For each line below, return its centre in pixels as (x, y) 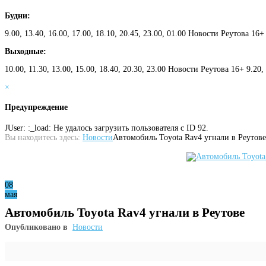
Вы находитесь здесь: (42, 137)
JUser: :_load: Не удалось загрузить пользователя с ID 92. (107, 128)
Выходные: (26, 51)
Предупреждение (36, 107)
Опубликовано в (36, 227)
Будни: (18, 15)
